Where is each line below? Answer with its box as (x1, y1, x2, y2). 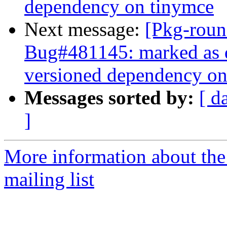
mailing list (4, 168, 94, 191)
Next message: (24, 18, 145, 41)
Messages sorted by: (24, 87, 194, 109)
